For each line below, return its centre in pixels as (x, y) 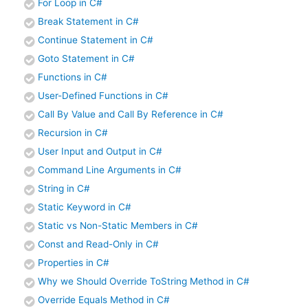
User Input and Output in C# (100, 151)
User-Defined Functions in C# (103, 95)
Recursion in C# (73, 132)
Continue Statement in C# (96, 40)
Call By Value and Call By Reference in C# (131, 114)
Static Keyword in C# (85, 207)
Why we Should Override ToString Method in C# (144, 281)
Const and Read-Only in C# (98, 244)
